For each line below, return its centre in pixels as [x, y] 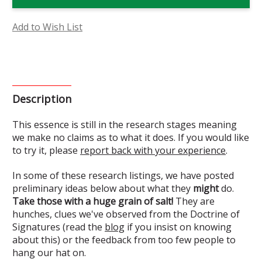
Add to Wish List [47, 27]
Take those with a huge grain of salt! [93, 201]
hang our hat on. [50, 252]
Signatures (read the [58, 227]
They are [194, 201]
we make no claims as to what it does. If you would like [131, 137]
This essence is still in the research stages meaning [125, 124]
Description [42, 99]
